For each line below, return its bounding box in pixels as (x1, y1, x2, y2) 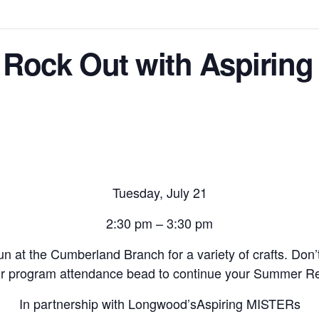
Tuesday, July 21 (112, 183, 207, 202)
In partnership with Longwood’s (19, 294, 197, 313)
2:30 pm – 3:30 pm (106, 214, 213, 233)
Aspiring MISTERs (196, 294, 300, 313)
